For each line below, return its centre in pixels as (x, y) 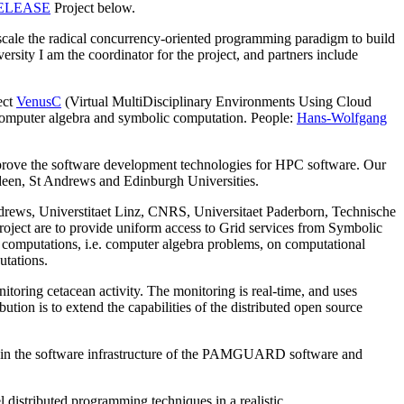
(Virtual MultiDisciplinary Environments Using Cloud (216, 102)
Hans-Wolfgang (342, 118)
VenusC (39, 102)
